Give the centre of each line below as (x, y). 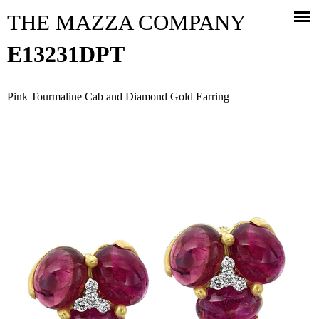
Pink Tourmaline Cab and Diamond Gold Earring (118, 96)
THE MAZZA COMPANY (126, 22)
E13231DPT (66, 54)
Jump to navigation (159, 10)
